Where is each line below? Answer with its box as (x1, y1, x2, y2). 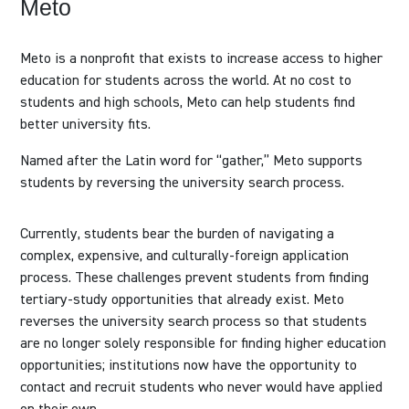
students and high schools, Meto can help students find (20, 95, 356, 110)
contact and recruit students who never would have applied (20, 380, 383, 396)
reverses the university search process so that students (20, 314, 368, 330)
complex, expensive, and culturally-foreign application (20, 248, 350, 265)
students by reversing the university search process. (20, 175, 345, 191)
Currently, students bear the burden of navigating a (20, 226, 335, 243)
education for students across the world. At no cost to (20, 73, 352, 89)
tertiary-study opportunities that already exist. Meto (20, 292, 345, 309)
